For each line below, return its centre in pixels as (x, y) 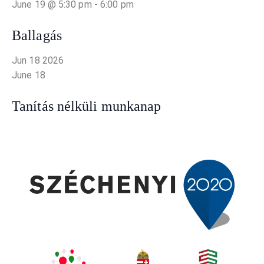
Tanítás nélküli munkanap (87, 106)
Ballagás (37, 36)
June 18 (29, 75)
